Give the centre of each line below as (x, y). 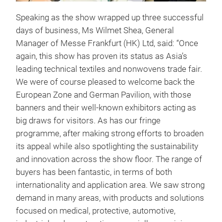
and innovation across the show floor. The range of (109, 159)
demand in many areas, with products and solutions (110, 198)
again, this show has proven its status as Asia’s (102, 56)
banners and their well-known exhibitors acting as (106, 108)
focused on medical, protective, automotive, (96, 211)
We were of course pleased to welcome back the (105, 82)
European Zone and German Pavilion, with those (104, 95)
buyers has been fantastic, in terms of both (94, 172)
